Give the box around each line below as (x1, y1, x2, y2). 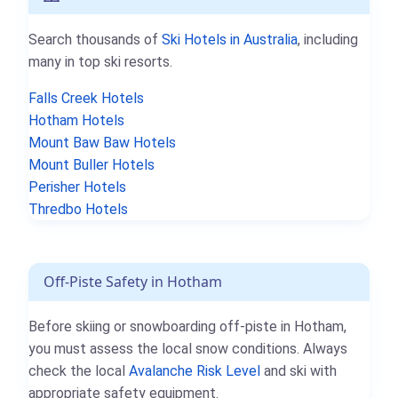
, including (298, 30, 358, 48)
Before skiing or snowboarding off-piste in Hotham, (28, 317, 346, 335)
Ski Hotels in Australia (162, 30, 298, 48)
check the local (28, 362, 129, 379)
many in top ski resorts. (28, 52, 172, 70)
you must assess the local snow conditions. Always (28, 339, 347, 357)
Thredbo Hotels (28, 200, 128, 218)
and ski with (260, 362, 337, 379)
